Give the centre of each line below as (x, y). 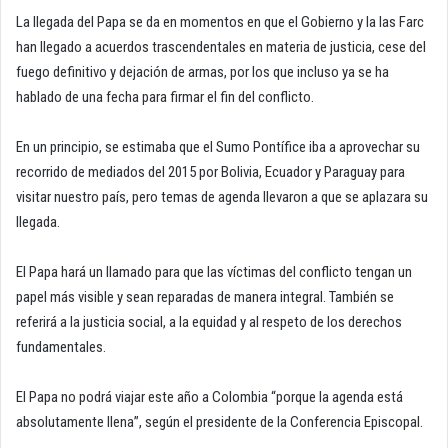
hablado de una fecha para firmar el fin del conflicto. (165, 97)
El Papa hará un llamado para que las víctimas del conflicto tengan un (214, 272)
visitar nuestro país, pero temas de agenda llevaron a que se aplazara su (222, 197)
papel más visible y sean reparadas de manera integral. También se (205, 297)
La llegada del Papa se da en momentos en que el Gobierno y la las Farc (220, 22)
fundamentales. (61, 347)
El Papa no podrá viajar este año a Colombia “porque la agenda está (209, 397)
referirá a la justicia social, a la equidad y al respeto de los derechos (209, 322)
